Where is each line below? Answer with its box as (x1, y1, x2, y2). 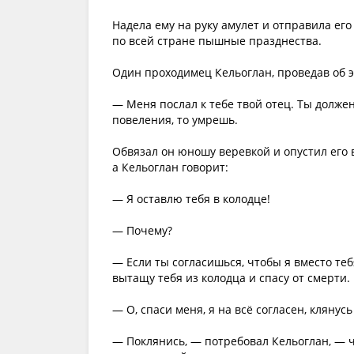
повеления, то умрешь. (112, 112, 238, 127)
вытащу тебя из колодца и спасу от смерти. (112, 270, 350, 285)
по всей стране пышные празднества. (112, 33, 322, 48)
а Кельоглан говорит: (112, 160, 228, 175)
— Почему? (112, 223, 172, 238)
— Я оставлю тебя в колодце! (112, 191, 270, 206)
